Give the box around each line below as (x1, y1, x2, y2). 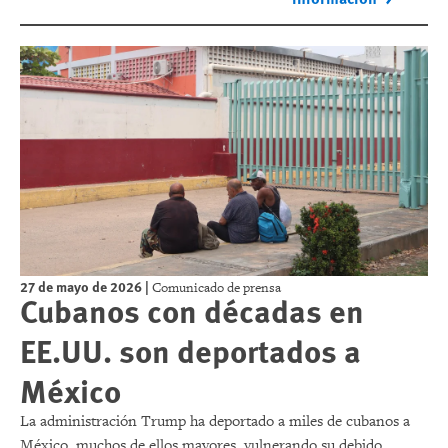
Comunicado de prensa (152, 278, 281, 296)
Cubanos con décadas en (20, 286, 364, 333)
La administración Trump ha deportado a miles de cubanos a (20, 411, 410, 431)
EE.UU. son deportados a (20, 326, 361, 373)
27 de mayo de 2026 (20, 275, 142, 296)
